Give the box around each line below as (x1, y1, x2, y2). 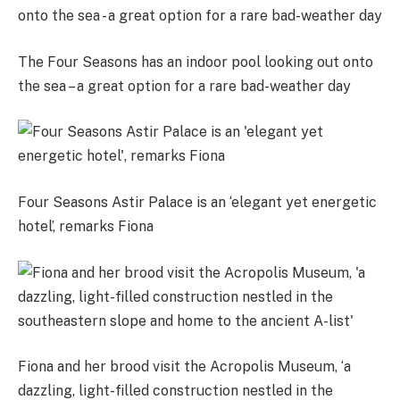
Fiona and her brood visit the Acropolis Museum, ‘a (18, 358, 351, 376)
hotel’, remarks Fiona (18, 217, 157, 235)
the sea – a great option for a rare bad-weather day (18, 77, 351, 95)
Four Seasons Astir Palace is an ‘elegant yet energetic (18, 193, 377, 211)
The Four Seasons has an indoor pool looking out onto (18, 53, 373, 71)
